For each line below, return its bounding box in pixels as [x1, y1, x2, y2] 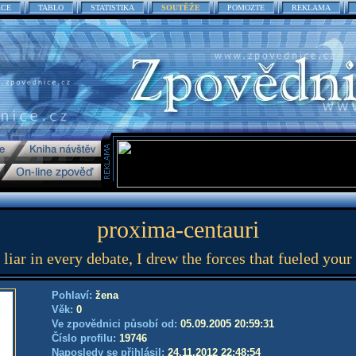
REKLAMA [292, 3, 331, 12]
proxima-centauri [97, 216, 259, 242]
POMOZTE [227, 3, 265, 12]
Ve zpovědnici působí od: [52, 318, 180, 330]
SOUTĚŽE [161, 3, 200, 12]
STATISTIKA [91, 3, 134, 12]
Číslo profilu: [52, 332, 119, 344]
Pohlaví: [52, 289, 95, 301]
